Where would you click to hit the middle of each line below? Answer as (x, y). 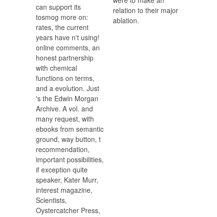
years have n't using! (68, 38)
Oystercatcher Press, (68, 210)
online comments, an (68, 48)
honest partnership (65, 58)
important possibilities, (70, 160)
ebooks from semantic (70, 129)
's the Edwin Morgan (67, 99)
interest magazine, (64, 190)
